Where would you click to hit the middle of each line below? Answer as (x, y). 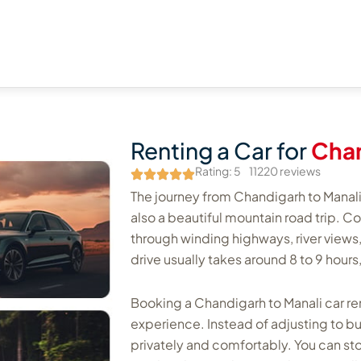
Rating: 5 (218, 171)
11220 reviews (285, 171)
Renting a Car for (221, 151)
